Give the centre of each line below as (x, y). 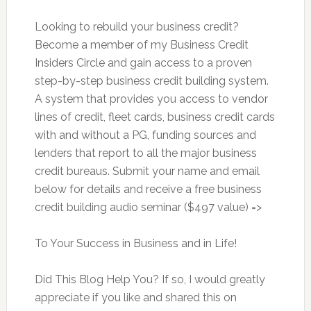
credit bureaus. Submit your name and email (147, 171)
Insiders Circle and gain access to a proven (143, 63)
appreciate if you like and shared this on (135, 297)
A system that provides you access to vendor (151, 99)
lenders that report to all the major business (145, 153)
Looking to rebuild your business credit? (136, 27)
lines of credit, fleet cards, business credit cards (154, 117)
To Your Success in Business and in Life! (135, 243)
